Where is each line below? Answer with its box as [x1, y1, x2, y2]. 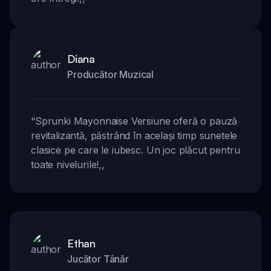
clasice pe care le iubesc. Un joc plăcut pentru [31, 144, 240, 157]
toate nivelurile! [31, 158, 99, 171]
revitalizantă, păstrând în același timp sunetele [31, 129, 238, 142]
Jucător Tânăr [67, 253, 129, 266]
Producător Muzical [67, 68, 154, 81]
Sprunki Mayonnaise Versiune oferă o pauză [34, 115, 238, 128]
